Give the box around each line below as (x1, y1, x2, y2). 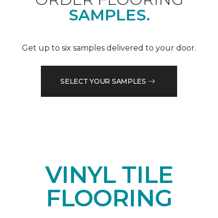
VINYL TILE (45, 161, 173, 189)
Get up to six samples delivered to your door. (22, 43, 196, 53)
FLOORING (45, 184, 173, 213)
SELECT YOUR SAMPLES (60, 76, 146, 86)
